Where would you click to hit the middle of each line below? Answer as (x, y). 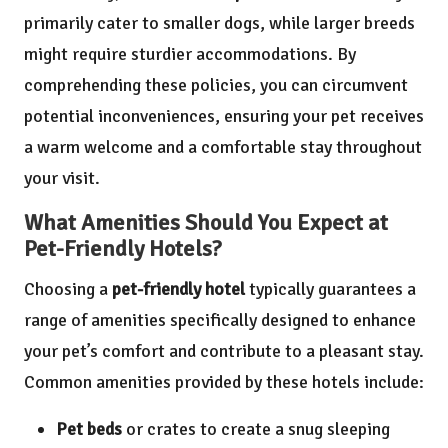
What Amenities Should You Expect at (206, 223)
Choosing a (68, 289)
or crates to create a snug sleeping (256, 429)
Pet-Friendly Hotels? (123, 249)
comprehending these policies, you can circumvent (216, 85)
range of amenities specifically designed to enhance (220, 320)
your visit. (62, 178)
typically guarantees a (330, 289)
